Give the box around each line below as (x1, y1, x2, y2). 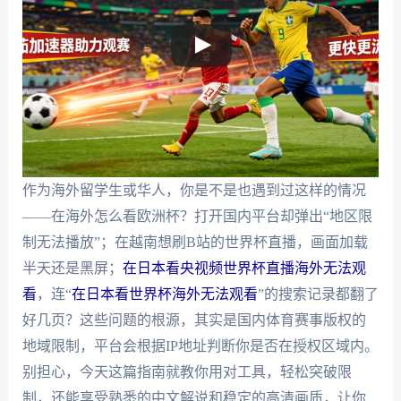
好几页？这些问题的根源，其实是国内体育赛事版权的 (21, 312, 366, 328)
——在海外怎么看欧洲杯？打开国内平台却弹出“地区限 (21, 209, 372, 224)
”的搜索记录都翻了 (257, 286, 379, 302)
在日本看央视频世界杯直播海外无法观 (122, 260, 366, 276)
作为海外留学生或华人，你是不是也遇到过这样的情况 (21, 183, 366, 198)
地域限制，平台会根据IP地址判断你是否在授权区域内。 (21, 338, 379, 354)
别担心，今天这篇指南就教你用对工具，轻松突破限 (21, 364, 352, 380)
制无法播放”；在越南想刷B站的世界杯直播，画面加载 (21, 235, 368, 250)
